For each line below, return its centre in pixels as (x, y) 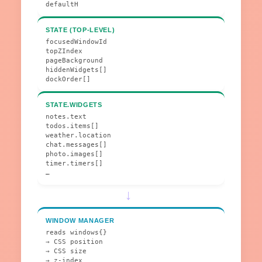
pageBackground (74, 61)
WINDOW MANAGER (80, 221)
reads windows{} (76, 233)
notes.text (66, 117)
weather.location (78, 136)
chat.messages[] (76, 145)
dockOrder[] (68, 80)
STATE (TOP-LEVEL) (80, 30)
